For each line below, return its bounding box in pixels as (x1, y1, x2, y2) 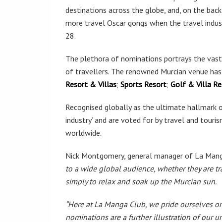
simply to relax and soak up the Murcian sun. (65, 176, 217, 186)
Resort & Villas (65, 79, 116, 89)
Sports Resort (120, 79, 166, 89)
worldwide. (65, 128, 103, 138)
